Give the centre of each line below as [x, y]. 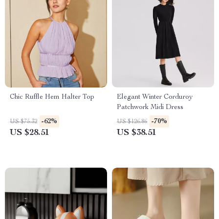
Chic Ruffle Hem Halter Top [52, 97]
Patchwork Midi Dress [150, 108]
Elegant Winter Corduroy [155, 97]
